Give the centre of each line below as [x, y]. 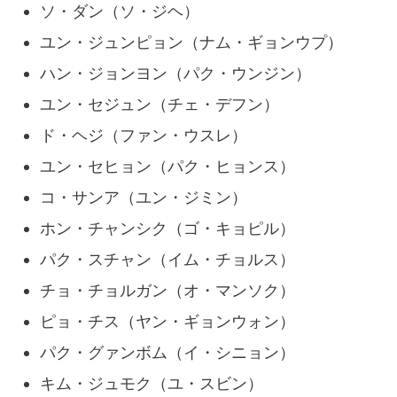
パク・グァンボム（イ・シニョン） [167, 353]
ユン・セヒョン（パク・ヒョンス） [167, 167]
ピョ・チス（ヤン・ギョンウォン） [167, 322]
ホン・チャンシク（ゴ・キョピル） [167, 229]
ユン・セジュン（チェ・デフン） [160, 105]
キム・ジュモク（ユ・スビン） [152, 384]
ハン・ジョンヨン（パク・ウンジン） [175, 74]
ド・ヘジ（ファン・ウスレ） [144, 136]
